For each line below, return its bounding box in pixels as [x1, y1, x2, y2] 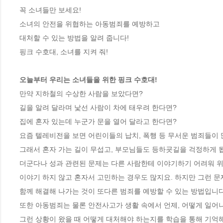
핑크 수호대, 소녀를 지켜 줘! [19, 47, 108, 56]
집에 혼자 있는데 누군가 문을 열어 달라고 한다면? [19, 117, 177, 125]
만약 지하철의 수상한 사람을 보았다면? [19, 89, 143, 98]
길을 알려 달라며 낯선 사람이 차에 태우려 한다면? [19, 103, 177, 111]
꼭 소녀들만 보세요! [19, 5, 81, 14]
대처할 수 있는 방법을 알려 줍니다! [19, 33, 129, 42]
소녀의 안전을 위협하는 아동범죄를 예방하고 [19, 19, 160, 28]
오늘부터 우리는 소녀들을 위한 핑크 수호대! [19, 75, 157, 84]
